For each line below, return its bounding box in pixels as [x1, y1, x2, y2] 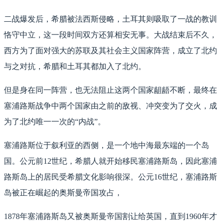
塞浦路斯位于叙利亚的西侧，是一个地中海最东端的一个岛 [4, 141, 209, 150]
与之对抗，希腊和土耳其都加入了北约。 [4, 62, 146, 71]
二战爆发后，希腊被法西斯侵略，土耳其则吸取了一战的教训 [4, 15, 217, 24]
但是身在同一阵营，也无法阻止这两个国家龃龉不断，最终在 [4, 86, 217, 95]
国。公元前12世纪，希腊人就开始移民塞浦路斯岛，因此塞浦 [4, 157, 217, 166]
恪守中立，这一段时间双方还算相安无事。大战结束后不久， [4, 31, 217, 39]
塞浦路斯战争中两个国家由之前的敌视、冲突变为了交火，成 [4, 102, 217, 110]
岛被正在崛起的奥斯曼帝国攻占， [4, 188, 122, 197]
